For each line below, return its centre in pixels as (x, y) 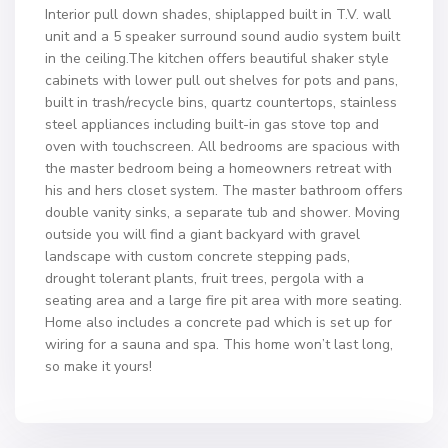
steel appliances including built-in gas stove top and (212, 124)
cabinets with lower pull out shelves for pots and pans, (221, 80)
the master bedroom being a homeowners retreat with (218, 168)
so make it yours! (98, 366)
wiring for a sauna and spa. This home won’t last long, (219, 344)
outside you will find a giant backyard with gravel (202, 234)
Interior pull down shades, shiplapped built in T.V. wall (218, 14)
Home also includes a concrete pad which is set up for (218, 322)
